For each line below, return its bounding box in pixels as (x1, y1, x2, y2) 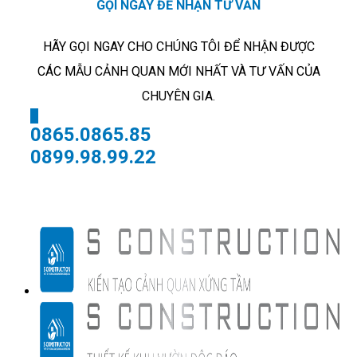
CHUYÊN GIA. (142, 88, 215, 104)
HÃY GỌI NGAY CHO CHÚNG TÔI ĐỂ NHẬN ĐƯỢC (42, 39, 315, 55)
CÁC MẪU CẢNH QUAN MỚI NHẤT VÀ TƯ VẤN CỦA (37, 64, 320, 80)
